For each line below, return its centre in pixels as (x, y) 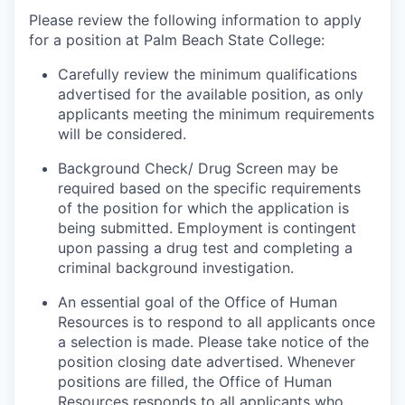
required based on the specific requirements (209, 188)
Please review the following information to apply (195, 20)
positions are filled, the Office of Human (195, 381)
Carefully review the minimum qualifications (207, 74)
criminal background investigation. (176, 268)
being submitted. (118, 228)
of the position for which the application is (203, 208)
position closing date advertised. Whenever (207, 362)
